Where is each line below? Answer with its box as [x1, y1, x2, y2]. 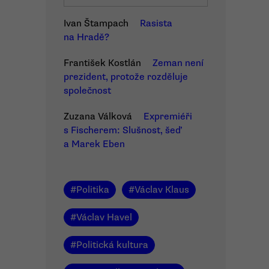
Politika [76, 184, 109, 196]
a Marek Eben [64, 138, 125, 150]
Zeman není [153, 57, 204, 69]
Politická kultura [76, 239, 148, 251]
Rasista [140, 17, 172, 29]
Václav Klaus [134, 184, 189, 196]
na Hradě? [64, 31, 109, 43]
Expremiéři [144, 110, 192, 122]
